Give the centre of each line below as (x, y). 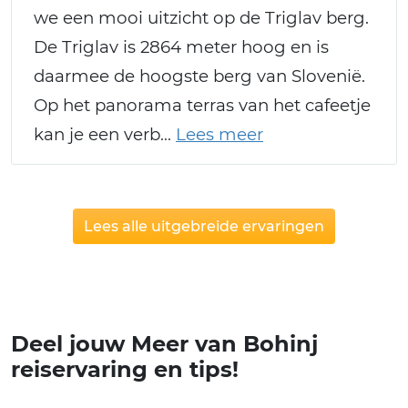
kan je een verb (97, 135)
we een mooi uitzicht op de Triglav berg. (201, 18)
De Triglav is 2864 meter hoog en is (181, 47)
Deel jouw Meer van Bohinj (164, 343)
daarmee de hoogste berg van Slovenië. (199, 76)
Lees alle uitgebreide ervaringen (204, 226)
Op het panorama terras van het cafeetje (202, 106)
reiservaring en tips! (125, 369)
